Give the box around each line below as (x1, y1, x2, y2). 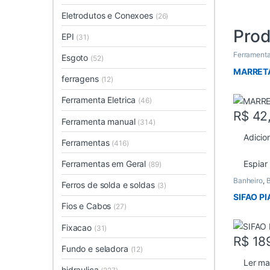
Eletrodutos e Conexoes (61, 10, 155, 20)
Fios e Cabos (61, 201, 114, 212)
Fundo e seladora (61, 243, 131, 254)
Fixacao (61, 222, 94, 233)
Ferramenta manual (61, 116, 138, 127)
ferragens (61, 74, 101, 84)
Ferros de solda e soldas (61, 180, 157, 190)
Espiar (243, 159, 268, 169)
